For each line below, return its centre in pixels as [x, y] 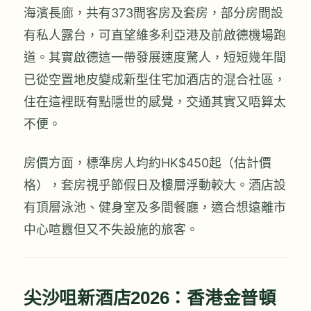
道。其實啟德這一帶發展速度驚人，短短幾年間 [155, 58]
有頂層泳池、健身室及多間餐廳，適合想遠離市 [155, 207]
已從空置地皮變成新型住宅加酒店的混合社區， [155, 80]
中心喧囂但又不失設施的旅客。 [111, 229]
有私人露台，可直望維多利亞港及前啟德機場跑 [155, 35]
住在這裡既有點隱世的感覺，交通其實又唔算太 [155, 102]
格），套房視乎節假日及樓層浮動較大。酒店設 [155, 185]
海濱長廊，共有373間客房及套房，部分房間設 [153, 13]
